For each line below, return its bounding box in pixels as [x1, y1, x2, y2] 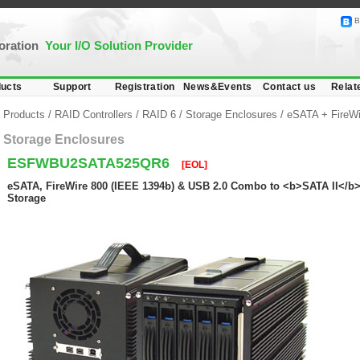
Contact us [263, 81, 316, 92]
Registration [114, 81, 175, 92]
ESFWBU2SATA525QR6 [7, 155, 174, 171]
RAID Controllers [55, 108, 133, 121]
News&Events [183, 81, 252, 92]
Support [53, 81, 92, 92]
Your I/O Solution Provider [45, 39, 193, 52]
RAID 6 [142, 108, 176, 121]
